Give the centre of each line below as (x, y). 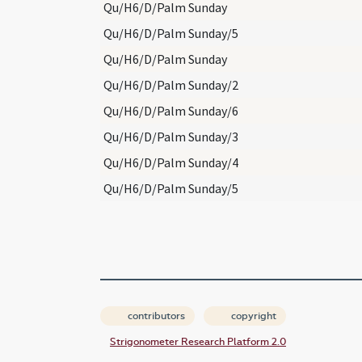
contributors (155, 316)
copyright (253, 316)
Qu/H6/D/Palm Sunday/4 (171, 162)
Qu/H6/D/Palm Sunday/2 (171, 84)
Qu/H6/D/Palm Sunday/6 (171, 110)
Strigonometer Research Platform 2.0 (198, 341)
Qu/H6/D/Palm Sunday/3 (171, 136)
